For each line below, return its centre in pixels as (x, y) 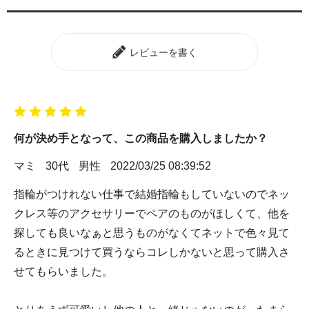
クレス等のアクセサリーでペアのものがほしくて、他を (152, 213)
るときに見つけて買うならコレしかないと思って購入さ (152, 252)
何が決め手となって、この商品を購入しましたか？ (141, 138)
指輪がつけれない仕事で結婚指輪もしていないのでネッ (152, 194)
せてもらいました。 (63, 271)
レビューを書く (162, 52)
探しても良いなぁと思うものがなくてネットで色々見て (152, 232)
